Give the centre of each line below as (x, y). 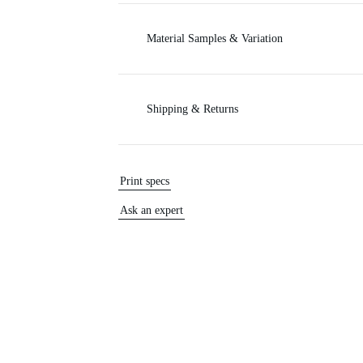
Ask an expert (152, 211)
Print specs (145, 181)
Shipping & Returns (192, 109)
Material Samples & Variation (215, 39)
